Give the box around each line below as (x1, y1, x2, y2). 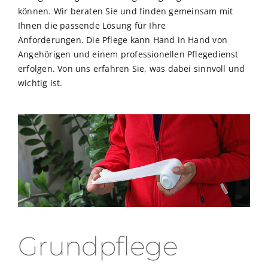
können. (18, 5, 51, 17)
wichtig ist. (18, 77, 63, 89)
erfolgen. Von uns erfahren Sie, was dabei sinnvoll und (18, 62, 245, 74)
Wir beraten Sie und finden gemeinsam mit (53, 5, 233, 17)
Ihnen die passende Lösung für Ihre (18, 19, 166, 31)
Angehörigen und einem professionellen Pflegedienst (18, 48, 239, 60)
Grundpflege (18, 230, 178, 262)
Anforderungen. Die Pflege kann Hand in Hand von (18, 33, 227, 45)
